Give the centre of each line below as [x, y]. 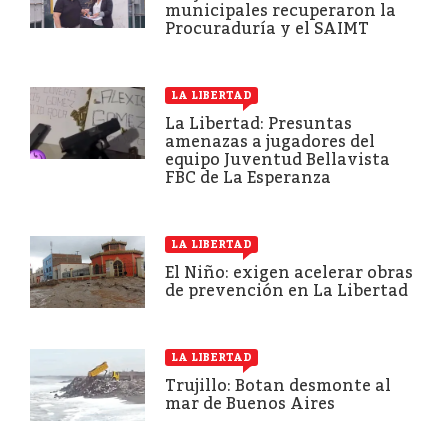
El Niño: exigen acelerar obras [289, 272]
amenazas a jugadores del [270, 141]
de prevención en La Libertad [286, 290]
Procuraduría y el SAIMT [267, 28]
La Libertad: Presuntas [258, 123]
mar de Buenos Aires [250, 403]
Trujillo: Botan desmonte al [278, 385]
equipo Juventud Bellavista [277, 159]
